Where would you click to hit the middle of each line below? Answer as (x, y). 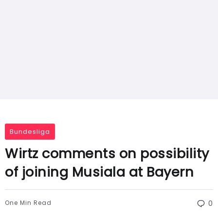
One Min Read (28, 203)
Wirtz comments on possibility (107, 154)
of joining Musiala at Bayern (99, 172)
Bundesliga (30, 132)
